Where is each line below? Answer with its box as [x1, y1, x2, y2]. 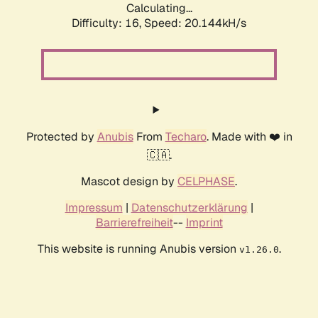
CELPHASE [177, 174, 235, 190]
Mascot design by [81, 174, 177, 190]
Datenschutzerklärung [131, 200, 248, 216]
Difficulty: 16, [72, 16, 144, 31]
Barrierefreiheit [95, 215, 173, 231]
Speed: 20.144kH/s [144, 16, 246, 31]
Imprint [185, 215, 223, 231]
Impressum [65, 200, 123, 216]
